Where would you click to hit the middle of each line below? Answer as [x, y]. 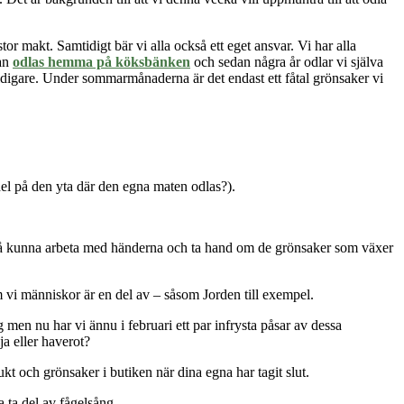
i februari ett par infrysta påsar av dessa [230, 326]
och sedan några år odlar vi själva [287, 62]
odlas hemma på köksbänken [101, 62]
